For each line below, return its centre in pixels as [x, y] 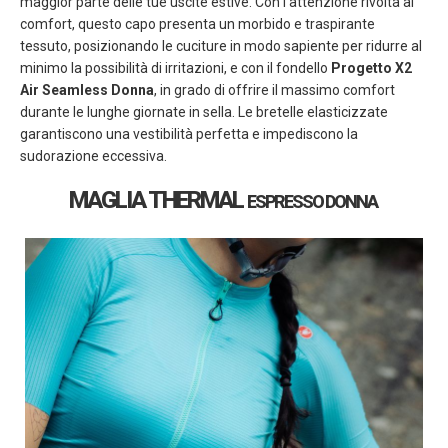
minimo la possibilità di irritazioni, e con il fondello [175, 67]
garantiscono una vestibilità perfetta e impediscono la [189, 133]
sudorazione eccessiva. [93, 155]
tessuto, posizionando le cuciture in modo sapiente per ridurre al [221, 45]
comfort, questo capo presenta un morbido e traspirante [197, 23]
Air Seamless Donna [87, 89]
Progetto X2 [371, 67]
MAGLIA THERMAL [158, 199]
